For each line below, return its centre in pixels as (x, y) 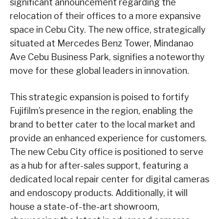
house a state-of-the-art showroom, (85, 206)
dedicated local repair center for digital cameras (109, 179)
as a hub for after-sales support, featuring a (99, 165)
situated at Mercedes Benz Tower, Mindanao (102, 43)
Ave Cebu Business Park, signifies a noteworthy (107, 57)
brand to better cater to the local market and (102, 124)
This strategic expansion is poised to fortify (99, 97)
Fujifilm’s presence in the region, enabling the (101, 110)
